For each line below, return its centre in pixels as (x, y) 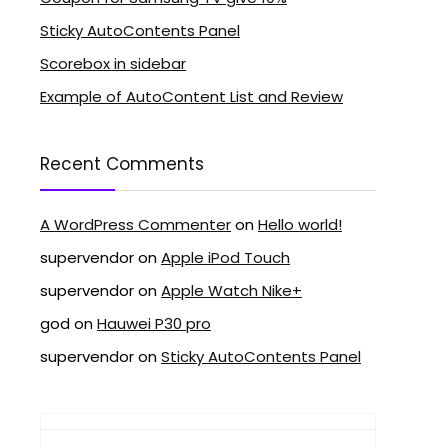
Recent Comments (122, 163)
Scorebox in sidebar (113, 63)
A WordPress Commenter (135, 224)
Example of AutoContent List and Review (191, 96)
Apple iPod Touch (225, 257)
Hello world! (300, 224)
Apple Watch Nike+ (231, 290)
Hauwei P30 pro (154, 323)
